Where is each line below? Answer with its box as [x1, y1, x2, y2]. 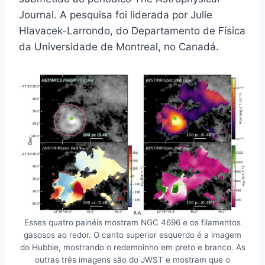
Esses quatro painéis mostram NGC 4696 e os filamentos [24, 217, 241, 227]
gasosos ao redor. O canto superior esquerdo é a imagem [24, 230, 241, 240]
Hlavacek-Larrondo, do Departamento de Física [19, 24, 245, 37]
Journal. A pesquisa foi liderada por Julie [19, 8, 212, 21]
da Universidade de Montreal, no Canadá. [19, 40, 219, 53]
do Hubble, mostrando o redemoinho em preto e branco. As [20, 242, 245, 252]
